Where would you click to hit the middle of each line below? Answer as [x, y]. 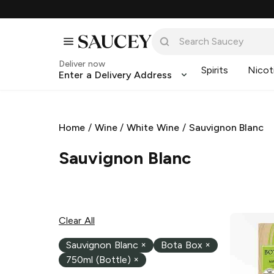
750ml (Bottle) [98, 260]
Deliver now [82, 64]
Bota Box [181, 245]
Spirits [215, 70]
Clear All [77, 220]
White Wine [153, 128]
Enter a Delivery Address [116, 75]
